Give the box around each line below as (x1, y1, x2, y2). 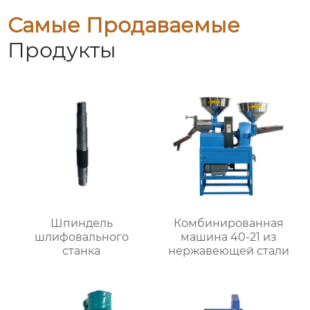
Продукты (8, 37, 117, 64)
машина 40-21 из (180, 230, 277, 244)
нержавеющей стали (167, 244, 289, 258)
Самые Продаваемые (8, 12, 241, 39)
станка (62, 244, 101, 258)
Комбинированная (173, 217, 284, 230)
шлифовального (34, 230, 129, 244)
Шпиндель (50, 217, 113, 230)
